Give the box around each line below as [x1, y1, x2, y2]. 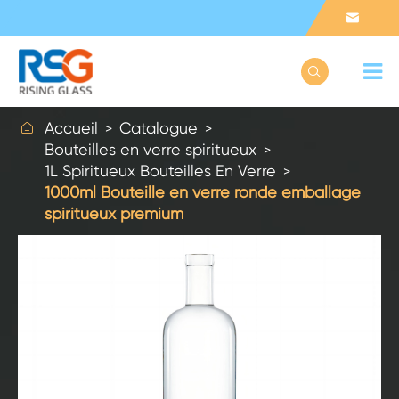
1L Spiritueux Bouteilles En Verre [45, 161, 276, 180]
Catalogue [119, 118, 198, 137]
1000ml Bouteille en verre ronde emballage [45, 183, 361, 201]
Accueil [45, 118, 98, 137]
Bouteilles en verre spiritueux [45, 140, 256, 159]
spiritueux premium [45, 204, 183, 223]
